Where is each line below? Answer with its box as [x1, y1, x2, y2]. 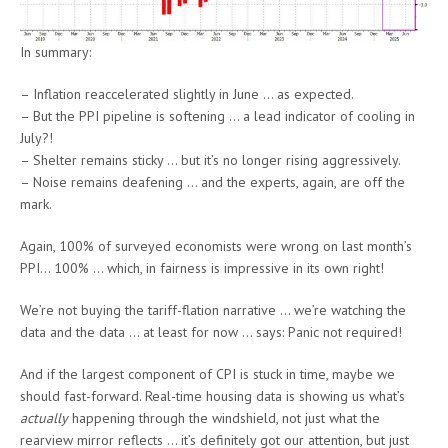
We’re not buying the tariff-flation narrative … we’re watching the [20, 301, 406, 320]
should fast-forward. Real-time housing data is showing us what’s [20, 387, 405, 406]
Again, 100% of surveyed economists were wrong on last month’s [20, 237, 412, 256]
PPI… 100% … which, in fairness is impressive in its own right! [20, 259, 384, 278]
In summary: [20, 43, 91, 62]
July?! [20, 129, 53, 148]
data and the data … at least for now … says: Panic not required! [20, 323, 402, 342]
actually [20, 409, 68, 428]
